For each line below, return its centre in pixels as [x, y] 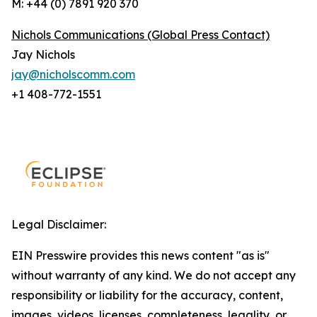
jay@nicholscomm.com [73, 74]
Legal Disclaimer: [59, 224]
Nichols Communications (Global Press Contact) [140, 35]
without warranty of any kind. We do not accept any [154, 275]
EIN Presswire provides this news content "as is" [140, 255]
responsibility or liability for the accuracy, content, [147, 295]
